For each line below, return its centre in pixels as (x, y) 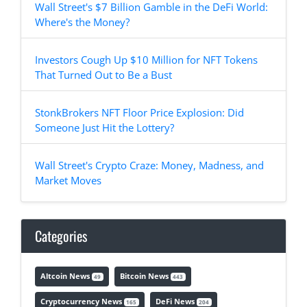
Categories (61, 236)
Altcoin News (66, 276)
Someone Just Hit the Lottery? (105, 128)
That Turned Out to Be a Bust (103, 75)
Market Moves (68, 181)
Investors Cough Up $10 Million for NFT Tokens (146, 60)
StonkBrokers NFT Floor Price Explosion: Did (139, 113)
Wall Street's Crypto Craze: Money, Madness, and (149, 165)
